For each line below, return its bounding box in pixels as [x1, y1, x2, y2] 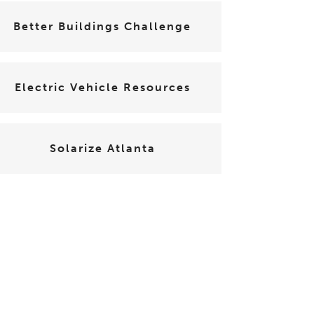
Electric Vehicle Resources [14, 81, 191, 94]
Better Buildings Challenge [13, 20, 191, 33]
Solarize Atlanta [49, 142, 156, 155]
